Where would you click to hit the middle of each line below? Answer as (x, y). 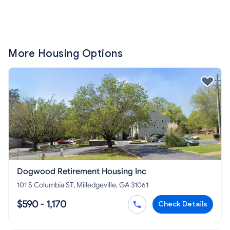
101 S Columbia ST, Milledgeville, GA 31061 (83, 185)
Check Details (183, 204)
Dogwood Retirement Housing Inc (82, 172)
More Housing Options (65, 54)
